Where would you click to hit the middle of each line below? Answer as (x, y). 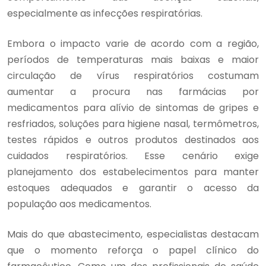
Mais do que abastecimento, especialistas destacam (133, 234)
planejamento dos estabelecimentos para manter (133, 172)
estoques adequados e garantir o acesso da (133, 188)
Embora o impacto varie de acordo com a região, (133, 43)
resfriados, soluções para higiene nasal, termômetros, (133, 123)
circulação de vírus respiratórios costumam (133, 75)
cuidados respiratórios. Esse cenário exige (133, 156)
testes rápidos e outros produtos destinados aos (133, 140)
